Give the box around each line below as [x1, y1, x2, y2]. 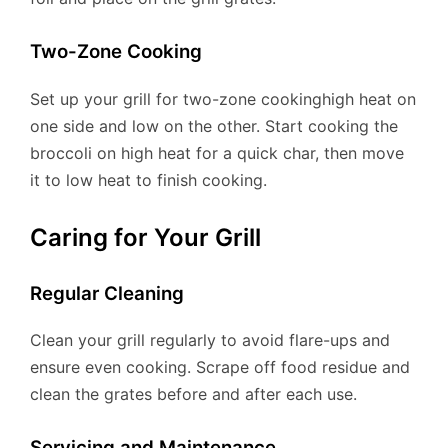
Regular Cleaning [30, 281, 184, 305]
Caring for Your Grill [30, 222, 261, 252]
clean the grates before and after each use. [30, 384, 357, 405]
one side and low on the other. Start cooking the [30, 115, 398, 136]
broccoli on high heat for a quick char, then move [30, 142, 404, 163]
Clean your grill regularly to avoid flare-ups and [30, 330, 390, 351]
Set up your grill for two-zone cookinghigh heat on [30, 88, 416, 109]
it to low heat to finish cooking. [30, 169, 267, 190]
